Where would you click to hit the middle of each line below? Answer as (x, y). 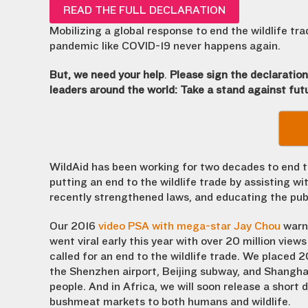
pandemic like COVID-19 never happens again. (165, 46)
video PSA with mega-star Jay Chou (189, 226)
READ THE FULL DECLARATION (144, 10)
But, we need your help (107, 75)
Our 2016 (74, 226)
